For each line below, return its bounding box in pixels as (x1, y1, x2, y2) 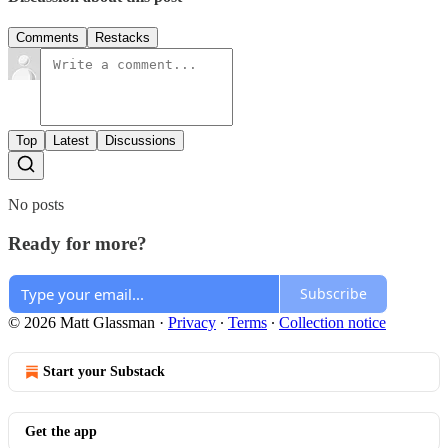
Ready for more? (8, 232, 147, 254)
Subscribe (300, 284, 367, 304)
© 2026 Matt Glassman (8, 313, 155, 331)
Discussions (105, 133, 176, 149)
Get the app (25, 423, 97, 439)
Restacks (95, 30, 150, 46)
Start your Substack (43, 363, 165, 379)
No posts (8, 196, 64, 214)
